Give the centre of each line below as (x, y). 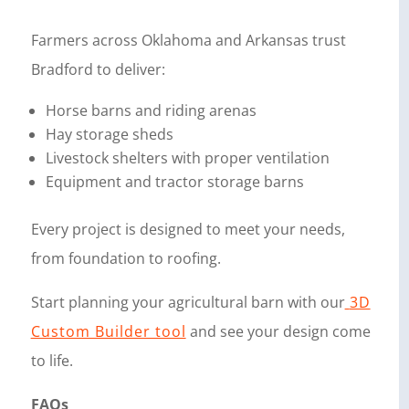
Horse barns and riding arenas (151, 111)
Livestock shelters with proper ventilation (187, 158)
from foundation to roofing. (126, 259)
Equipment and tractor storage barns (174, 182)
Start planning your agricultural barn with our (188, 303)
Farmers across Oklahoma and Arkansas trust (188, 41)
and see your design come (278, 332)
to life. (52, 361)
